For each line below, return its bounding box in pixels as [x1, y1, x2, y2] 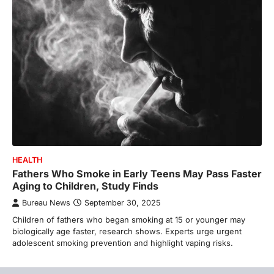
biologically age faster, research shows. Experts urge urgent [12, 226, 242, 236]
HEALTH [12, 155, 42, 165]
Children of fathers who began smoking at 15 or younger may [12, 214, 245, 224]
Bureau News [22, 198, 70, 207]
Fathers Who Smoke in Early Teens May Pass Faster [12, 167, 262, 180]
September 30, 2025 [84, 198, 160, 207]
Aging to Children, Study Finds [12, 179, 158, 192]
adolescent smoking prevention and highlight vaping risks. [12, 237, 233, 248]
